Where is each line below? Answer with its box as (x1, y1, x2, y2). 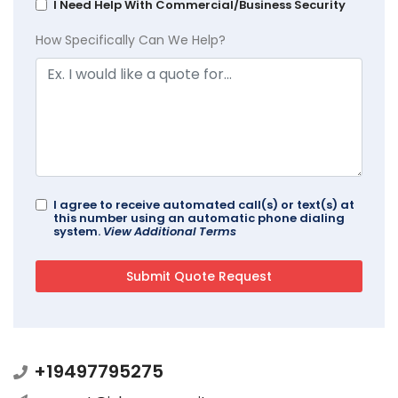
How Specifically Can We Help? (36, 30, 226, 49)
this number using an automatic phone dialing (53, 209, 345, 227)
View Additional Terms (103, 222, 236, 240)
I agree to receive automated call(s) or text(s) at (53, 195, 354, 213)
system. (53, 222, 103, 240)
